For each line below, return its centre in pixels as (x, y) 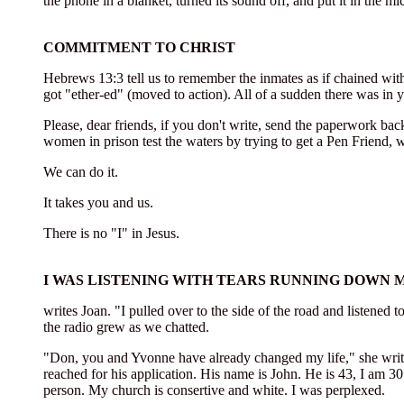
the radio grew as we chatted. (126, 327)
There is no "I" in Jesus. (111, 233)
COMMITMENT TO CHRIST (139, 47)
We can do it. (81, 172)
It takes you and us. (98, 202)
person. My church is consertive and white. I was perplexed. (214, 390)
